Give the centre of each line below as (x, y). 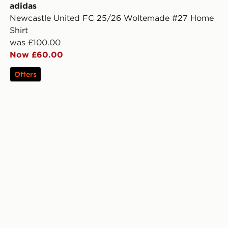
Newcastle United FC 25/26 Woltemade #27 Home (111, 18)
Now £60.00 (36, 55)
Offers (25, 75)
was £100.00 (35, 42)
